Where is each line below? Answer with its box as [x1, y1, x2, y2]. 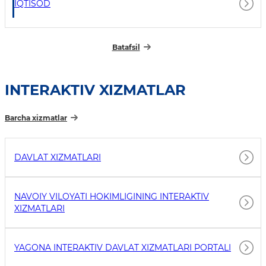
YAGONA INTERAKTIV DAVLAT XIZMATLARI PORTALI [14, 242, 231, 253]
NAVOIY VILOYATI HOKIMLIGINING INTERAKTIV [14, 191, 209, 202]
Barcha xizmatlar [5, 113, 67, 122]
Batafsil [112, 42, 140, 52]
